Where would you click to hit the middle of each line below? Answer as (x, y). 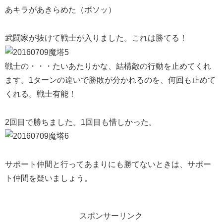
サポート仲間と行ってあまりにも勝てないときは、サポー (108, 165)
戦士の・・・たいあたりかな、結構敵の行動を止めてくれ (108, 66)
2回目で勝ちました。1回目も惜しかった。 (81, 122)
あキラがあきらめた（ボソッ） (60, 10)
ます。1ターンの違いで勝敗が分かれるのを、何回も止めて (110, 80)
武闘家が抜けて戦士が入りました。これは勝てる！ (96, 38)
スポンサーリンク (111, 216)
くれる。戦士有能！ (41, 94)
